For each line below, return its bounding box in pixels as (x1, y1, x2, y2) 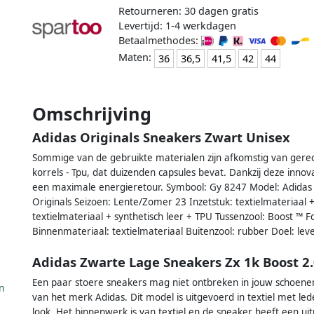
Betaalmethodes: (118, 33, 201, 47)
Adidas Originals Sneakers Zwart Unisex (32, 128, 290, 146)
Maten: (118, 50, 154, 64)
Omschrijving (32, 101, 151, 125)
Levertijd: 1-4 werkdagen (118, 18, 236, 32)
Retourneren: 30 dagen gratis (118, 4, 259, 18)
